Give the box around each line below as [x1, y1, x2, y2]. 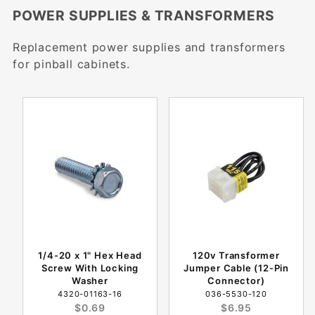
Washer [72, 275, 108, 287]
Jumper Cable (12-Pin [183, 262, 289, 274]
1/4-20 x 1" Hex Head [38, 250, 142, 262]
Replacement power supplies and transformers [13, 40, 285, 55]
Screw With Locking [41, 262, 139, 274]
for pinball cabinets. [13, 57, 130, 72]
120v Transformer [193, 250, 280, 262]
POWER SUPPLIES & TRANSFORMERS [13, 7, 276, 25]
